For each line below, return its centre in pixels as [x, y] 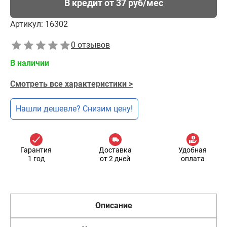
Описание [113, 205]
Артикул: [27, 24]
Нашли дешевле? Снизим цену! [74, 109]
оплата [193, 159]
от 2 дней [115, 159]
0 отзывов [90, 45]
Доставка [115, 150]
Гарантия [36, 150]
